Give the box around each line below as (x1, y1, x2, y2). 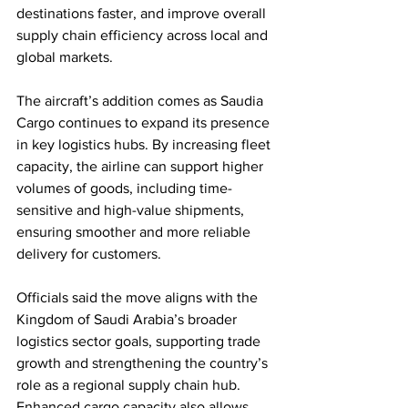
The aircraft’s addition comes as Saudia (16, 92, 267, 108)
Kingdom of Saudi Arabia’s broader (16, 311, 240, 327)
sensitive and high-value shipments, (16, 201, 248, 218)
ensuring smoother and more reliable (16, 223, 254, 240)
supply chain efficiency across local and (16, 26, 271, 43)
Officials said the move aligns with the (16, 289, 261, 305)
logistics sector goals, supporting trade (16, 332, 264, 349)
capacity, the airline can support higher (16, 158, 267, 174)
